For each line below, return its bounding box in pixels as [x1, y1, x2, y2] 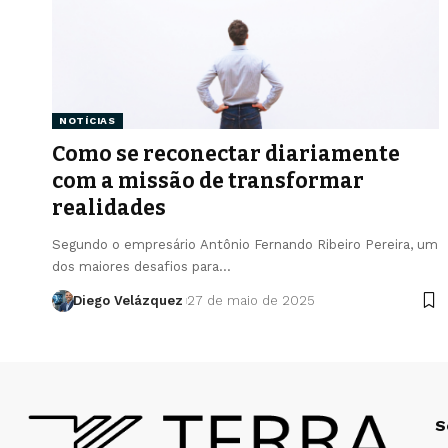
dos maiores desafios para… [52, 258, 231, 274]
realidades [52, 194, 166, 221]
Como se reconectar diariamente [52, 140, 400, 167]
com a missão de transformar [52, 167, 364, 194]
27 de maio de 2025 [186, 292, 315, 308]
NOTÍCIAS [59, 114, 116, 126]
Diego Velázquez [72, 292, 183, 308]
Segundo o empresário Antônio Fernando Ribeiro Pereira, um [52, 236, 438, 252]
